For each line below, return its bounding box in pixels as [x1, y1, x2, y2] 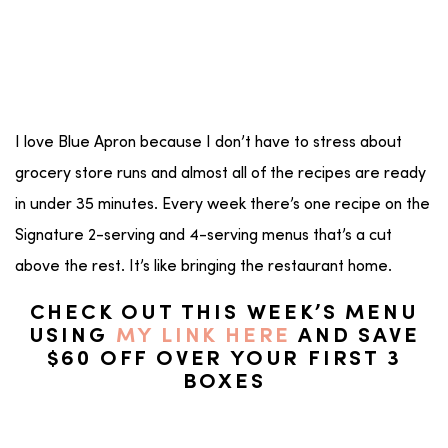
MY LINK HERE [115, 327, 292, 348]
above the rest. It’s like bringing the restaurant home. [15, 259, 396, 276]
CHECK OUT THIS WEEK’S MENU [29, 304, 419, 325]
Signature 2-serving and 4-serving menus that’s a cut [15, 228, 392, 245]
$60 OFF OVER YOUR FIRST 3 [46, 350, 402, 371]
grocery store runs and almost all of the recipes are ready [15, 166, 426, 183]
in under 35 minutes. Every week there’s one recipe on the [15, 197, 430, 214]
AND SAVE [291, 327, 420, 348]
